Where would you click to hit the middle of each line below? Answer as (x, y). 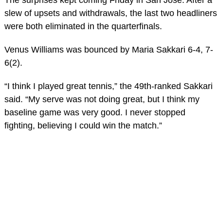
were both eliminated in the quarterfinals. (83, 26)
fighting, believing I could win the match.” (83, 125)
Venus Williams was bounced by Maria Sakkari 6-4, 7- (109, 49)
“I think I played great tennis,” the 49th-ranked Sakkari (108, 86)
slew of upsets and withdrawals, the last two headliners (110, 13)
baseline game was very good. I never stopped (95, 112)
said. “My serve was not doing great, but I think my (102, 99)
